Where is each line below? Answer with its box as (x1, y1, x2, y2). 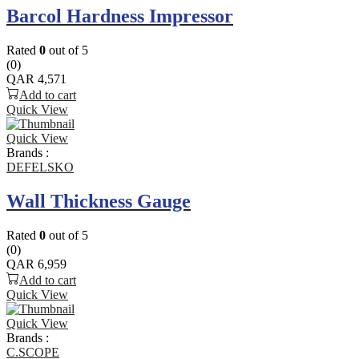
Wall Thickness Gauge (6, 191, 191, 212)
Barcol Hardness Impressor (6, 6, 233, 27)
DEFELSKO (6, 160, 74, 175)
